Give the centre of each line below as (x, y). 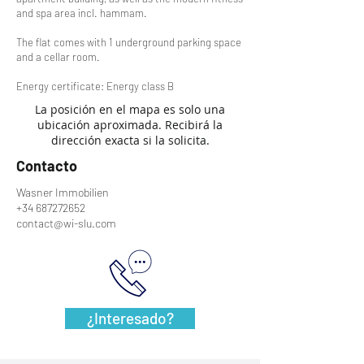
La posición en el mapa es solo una (130, 109)
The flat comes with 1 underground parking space (129, 42)
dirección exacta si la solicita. (130, 140)
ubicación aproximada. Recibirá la (130, 125)
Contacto (47, 166)
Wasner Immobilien (63, 192)
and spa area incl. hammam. (82, 13)
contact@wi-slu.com (66, 223)
